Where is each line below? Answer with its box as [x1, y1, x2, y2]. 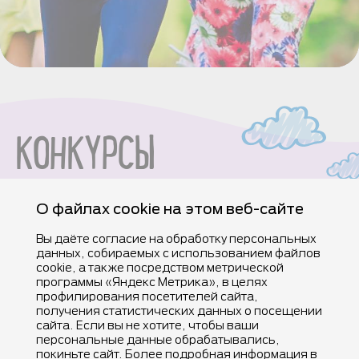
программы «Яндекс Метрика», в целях [35, 275, 268, 288]
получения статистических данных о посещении [35, 304, 322, 317]
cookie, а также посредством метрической [35, 260, 284, 274]
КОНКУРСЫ [16, 138, 155, 180]
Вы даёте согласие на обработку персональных [35, 232, 317, 245]
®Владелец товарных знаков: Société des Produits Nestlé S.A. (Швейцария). [16, 329, 299, 339]
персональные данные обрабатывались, [35, 333, 280, 346]
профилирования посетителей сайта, [35, 289, 258, 303]
